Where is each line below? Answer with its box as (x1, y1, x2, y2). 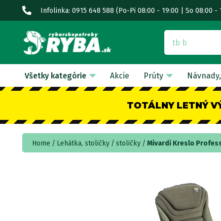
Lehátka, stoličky (57, 139, 110, 147)
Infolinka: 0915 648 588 (40, 6, 114, 15)
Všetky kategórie (24, 71, 86, 80)
